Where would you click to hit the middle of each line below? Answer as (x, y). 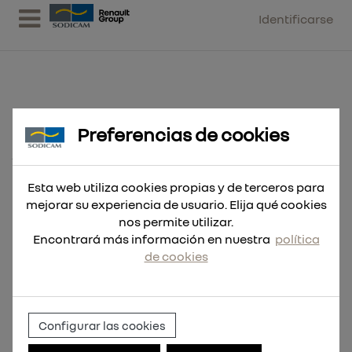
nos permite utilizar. (176, 221)
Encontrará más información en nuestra (154, 238)
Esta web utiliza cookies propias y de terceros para (176, 187)
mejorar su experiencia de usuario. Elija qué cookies (176, 204)
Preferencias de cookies (183, 134)
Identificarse (295, 19)
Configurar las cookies (102, 325)
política (297, 238)
